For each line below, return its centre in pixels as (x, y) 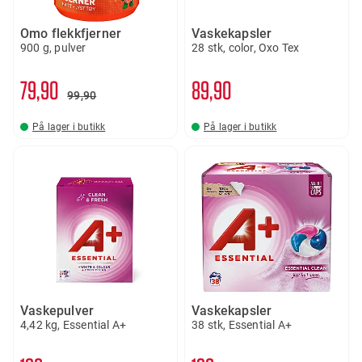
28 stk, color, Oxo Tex (246, 48)
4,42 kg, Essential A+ (74, 325)
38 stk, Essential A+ (242, 325)
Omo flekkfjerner (71, 34)
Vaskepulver (57, 311)
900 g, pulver (53, 48)
